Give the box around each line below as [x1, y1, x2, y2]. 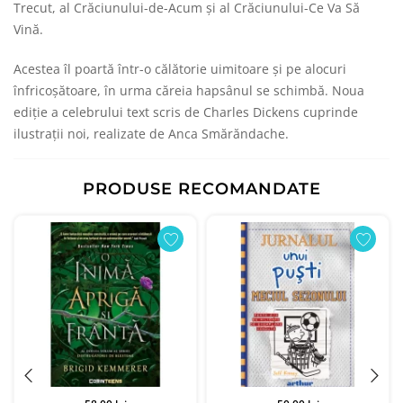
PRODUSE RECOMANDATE [82, 179, 321, 199]
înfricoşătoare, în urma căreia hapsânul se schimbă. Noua [13, 82, 364, 99]
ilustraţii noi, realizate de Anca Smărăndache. [13, 125, 289, 142]
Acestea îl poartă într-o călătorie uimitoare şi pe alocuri [13, 60, 346, 77]
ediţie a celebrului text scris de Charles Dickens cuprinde [13, 103, 358, 121]
